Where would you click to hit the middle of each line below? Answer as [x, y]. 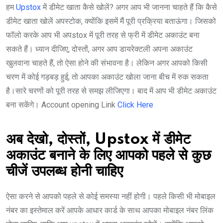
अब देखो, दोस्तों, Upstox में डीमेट [98, 140]
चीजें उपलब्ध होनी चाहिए [64, 172]
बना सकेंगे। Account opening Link [62, 105]
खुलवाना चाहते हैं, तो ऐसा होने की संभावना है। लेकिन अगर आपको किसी [107, 63]
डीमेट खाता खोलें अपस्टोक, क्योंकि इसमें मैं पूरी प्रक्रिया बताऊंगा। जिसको [111, 21]
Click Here [135, 105]
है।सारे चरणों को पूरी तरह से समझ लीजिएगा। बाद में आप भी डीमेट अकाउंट [111, 91]
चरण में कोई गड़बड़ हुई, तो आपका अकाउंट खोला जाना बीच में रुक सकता [107, 77]
